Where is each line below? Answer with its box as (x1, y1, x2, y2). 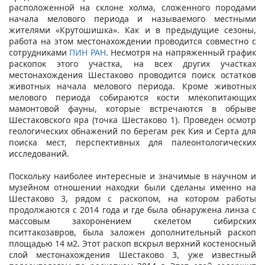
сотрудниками (9, 46, 70, 58)
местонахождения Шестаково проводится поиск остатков (9, 69, 256, 80)
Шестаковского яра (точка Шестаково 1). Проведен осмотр (9, 114, 256, 125)
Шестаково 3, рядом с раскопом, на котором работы (9, 192, 256, 204)
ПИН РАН (69, 46, 106, 58)
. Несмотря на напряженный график (105, 46, 257, 58)
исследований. (9, 147, 69, 159)
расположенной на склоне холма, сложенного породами (9, 1, 256, 13)
